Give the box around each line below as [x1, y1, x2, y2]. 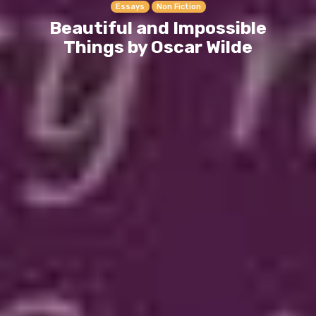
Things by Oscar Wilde [63, 36, 253, 57]
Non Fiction [156, 1, 201, 11]
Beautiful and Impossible [49, 17, 267, 38]
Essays [115, 1, 145, 11]
